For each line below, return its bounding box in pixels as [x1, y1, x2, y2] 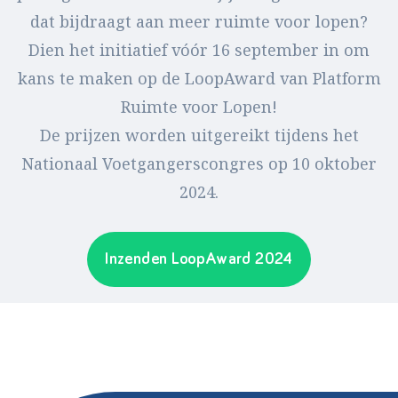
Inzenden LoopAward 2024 [105, 251, 293, 267]
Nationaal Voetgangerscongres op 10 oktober [21, 153, 377, 175]
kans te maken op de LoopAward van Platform [17, 68, 381, 90]
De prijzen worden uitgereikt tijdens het [39, 124, 359, 147]
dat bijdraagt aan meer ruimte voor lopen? [30, 11, 368, 33]
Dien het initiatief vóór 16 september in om [28, 39, 370, 61]
